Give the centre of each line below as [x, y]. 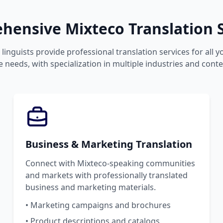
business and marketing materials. [90, 187]
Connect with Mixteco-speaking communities [110, 163]
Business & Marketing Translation [109, 144]
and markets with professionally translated [106, 175]
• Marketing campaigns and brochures [98, 205]
